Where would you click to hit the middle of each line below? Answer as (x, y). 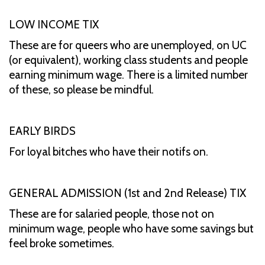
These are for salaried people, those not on (112, 214)
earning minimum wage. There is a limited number (128, 75)
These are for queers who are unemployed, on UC (128, 45)
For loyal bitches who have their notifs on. (109, 151)
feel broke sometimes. (62, 243)
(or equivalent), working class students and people (128, 60)
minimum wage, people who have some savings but (131, 228)
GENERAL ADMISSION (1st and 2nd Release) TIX (127, 193)
